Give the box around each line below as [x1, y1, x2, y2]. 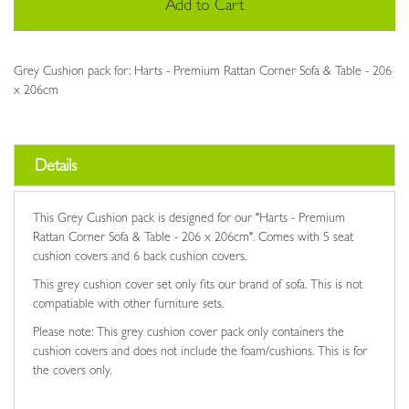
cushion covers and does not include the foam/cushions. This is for [33, 345, 367, 359]
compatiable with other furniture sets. [33, 298, 224, 311]
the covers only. [33, 364, 111, 378]
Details [35, 159, 77, 176]
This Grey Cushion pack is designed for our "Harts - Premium [33, 212, 345, 225]
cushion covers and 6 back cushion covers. [33, 250, 246, 264]
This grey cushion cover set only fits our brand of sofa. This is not [33, 278, 362, 292]
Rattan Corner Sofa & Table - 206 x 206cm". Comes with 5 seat [33, 231, 353, 245]
